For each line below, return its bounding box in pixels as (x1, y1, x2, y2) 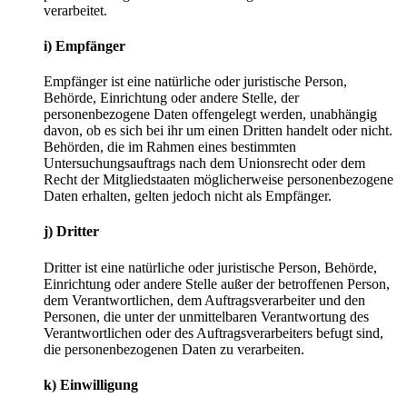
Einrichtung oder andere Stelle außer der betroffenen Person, (44, 275, 390, 292)
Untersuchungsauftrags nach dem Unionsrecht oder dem (44, 155, 365, 172)
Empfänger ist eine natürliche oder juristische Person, (44, 74, 347, 90)
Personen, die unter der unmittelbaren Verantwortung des (44, 308, 369, 324)
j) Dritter (44, 223, 99, 240)
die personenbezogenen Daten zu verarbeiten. (44, 341, 304, 357)
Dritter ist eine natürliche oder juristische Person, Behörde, (44, 259, 377, 275)
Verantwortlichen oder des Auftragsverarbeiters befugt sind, (44, 324, 383, 341)
